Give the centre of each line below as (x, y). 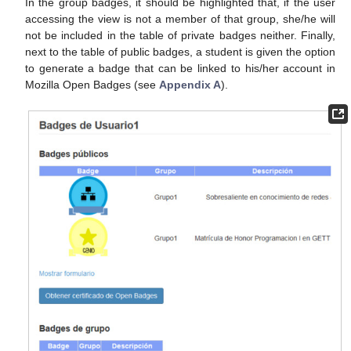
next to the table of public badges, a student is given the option (180, 52)
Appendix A (190, 85)
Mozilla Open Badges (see (92, 85)
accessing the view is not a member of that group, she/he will (180, 19)
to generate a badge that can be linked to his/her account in (180, 69)
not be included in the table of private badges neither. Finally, (180, 36)
